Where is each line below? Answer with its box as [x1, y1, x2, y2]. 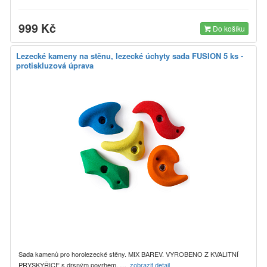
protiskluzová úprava [16, 59, 94, 71]
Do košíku [211, 23, 245, 33]
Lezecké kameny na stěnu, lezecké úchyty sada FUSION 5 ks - [16, 49, 243, 61]
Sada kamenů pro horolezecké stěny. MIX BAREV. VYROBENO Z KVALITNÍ [18, 249, 238, 259]
